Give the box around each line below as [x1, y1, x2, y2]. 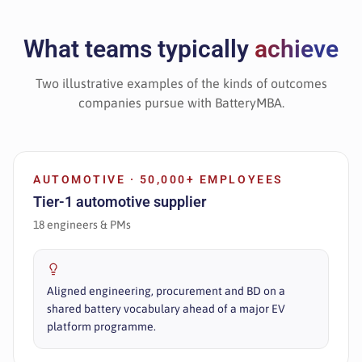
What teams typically [23, 35, 255, 63]
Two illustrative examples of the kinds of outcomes [35, 76, 327, 90]
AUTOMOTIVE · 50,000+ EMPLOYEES [33, 173, 284, 186]
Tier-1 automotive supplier [33, 193, 206, 210]
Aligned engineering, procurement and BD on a [47, 284, 285, 297]
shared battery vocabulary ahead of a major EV [47, 302, 285, 315]
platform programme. [47, 320, 156, 333]
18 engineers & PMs [33, 218, 131, 231]
